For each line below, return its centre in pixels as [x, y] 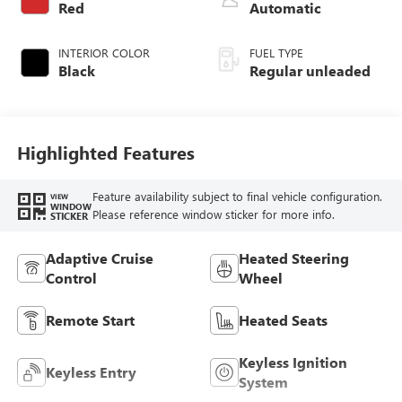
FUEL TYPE [276, 52]
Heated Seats [283, 320]
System [263, 382]
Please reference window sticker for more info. [213, 214]
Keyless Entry [91, 372]
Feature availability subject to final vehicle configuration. [237, 197]
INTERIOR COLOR [104, 52]
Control [71, 278]
